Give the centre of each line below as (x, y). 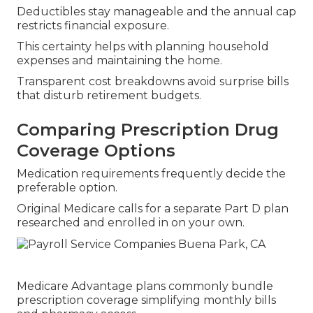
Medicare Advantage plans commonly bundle (145, 286)
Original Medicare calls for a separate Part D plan (153, 209)
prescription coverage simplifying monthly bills (146, 300)
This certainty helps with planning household (143, 47)
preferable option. (67, 188)
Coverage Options (96, 151)
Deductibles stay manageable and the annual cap (156, 12)
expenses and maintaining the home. (119, 61)
